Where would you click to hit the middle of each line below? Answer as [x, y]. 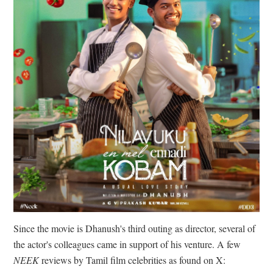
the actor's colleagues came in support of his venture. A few [127, 244]
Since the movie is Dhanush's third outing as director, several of [134, 228]
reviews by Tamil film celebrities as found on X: [134, 260]
